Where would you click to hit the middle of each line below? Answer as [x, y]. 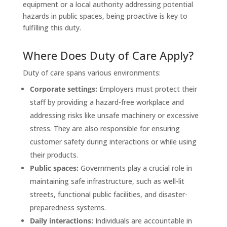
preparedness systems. [68, 207]
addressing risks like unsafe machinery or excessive [114, 115]
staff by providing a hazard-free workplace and [107, 102]
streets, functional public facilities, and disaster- [108, 194]
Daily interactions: [61, 220]
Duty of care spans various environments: [91, 72]
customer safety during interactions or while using [113, 141]
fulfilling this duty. [52, 27]
